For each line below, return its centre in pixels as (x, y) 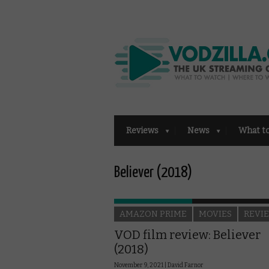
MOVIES (215, 214)
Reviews (142, 130)
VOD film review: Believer (187, 234)
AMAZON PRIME (153, 214)
